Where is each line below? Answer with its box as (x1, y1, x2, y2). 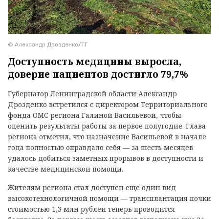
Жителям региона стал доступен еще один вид (8, 183, 176, 193)
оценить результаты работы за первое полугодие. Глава (8, 121, 206, 131)
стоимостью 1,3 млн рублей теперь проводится (8, 204, 175, 214)
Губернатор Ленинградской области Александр (8, 89, 177, 99)
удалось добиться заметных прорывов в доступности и (8, 153, 203, 163)
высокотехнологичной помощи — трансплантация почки (8, 194, 211, 203)
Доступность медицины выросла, (8, 55, 181, 68)
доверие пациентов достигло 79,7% (8, 68, 188, 81)
